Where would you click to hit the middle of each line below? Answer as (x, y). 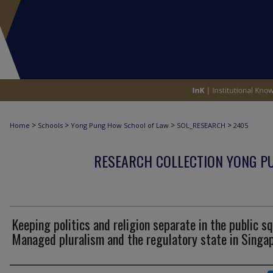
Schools (50, 125)
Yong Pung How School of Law (120, 125)
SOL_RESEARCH (201, 125)
